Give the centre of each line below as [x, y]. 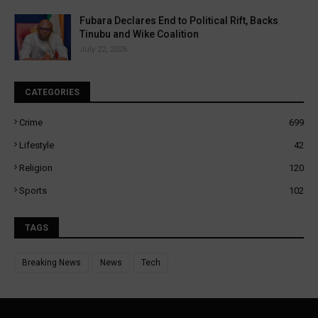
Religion [36, 168]
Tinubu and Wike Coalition [139, 34]
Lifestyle [37, 145]
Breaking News [51, 263]
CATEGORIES [52, 92]
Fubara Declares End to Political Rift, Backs [179, 21]
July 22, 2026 [103, 49]
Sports [33, 191]
